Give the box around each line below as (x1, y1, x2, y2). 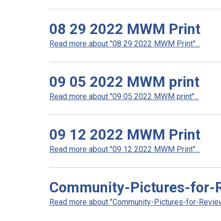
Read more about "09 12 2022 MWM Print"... (49, 145, 200, 154)
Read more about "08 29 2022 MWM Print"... (49, 39, 200, 48)
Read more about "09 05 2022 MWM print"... (49, 92, 199, 101)
